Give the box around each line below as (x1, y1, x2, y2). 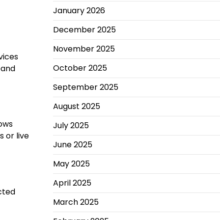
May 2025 (53, 158, 90, 169)
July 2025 (53, 120, 89, 131)
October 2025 (53, 62, 107, 74)
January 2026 (53, 5, 105, 16)
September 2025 (53, 82, 118, 93)
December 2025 (53, 24, 116, 35)
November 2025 (53, 43, 115, 55)
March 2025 (53, 196, 99, 208)
